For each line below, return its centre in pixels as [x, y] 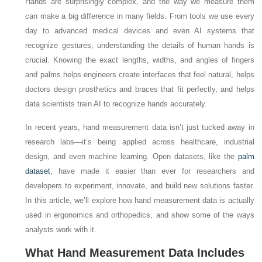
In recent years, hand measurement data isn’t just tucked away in [140, 127]
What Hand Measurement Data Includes [135, 253]
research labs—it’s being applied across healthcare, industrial [140, 142]
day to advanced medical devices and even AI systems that [140, 31]
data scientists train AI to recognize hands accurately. [116, 104]
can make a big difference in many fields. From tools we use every [140, 16]
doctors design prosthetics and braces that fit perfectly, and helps [140, 89]
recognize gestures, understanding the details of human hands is [140, 46]
